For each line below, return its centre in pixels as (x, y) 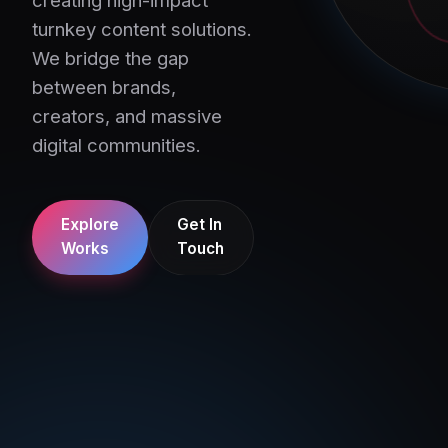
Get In (200, 225)
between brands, (104, 86)
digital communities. (116, 144)
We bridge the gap (110, 57)
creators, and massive (127, 115)
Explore (89, 225)
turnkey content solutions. (142, 28)
